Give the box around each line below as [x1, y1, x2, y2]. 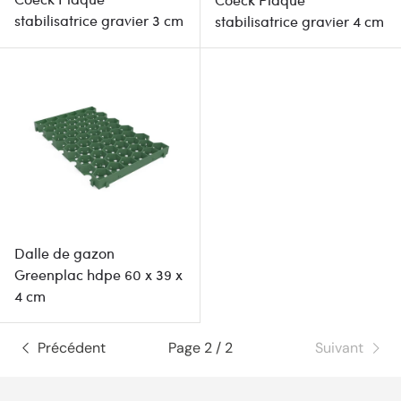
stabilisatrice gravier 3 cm [14, 11, 183, 30]
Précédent [38, 338, 106, 358]
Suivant [315, 338, 363, 358]
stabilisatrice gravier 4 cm [215, 12, 384, 31]
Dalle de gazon [14, 243, 115, 263]
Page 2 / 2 [168, 338, 233, 358]
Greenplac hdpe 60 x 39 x [14, 265, 183, 285]
